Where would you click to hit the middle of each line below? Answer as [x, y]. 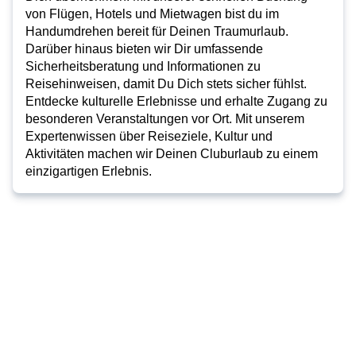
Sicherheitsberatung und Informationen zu [143, 66]
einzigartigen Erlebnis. [89, 171]
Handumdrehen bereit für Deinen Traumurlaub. [157, 31]
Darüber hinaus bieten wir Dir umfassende [144, 49]
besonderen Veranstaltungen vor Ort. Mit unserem [165, 119]
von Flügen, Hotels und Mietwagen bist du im [152, 14]
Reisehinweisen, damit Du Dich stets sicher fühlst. [166, 84]
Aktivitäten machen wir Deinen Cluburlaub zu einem [172, 154]
